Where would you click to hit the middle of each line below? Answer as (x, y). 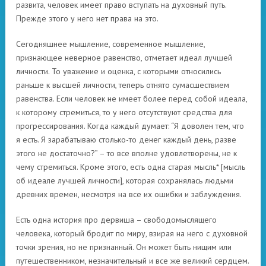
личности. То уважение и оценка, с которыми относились (118, 71)
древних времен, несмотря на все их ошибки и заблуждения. (129, 194)
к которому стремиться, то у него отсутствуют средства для (124, 112)
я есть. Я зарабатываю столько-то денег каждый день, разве (126, 140)
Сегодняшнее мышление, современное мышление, (110, 44)
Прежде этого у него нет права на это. (87, 18)
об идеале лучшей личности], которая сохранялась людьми (125, 180)
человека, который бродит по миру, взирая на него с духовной (132, 233)
